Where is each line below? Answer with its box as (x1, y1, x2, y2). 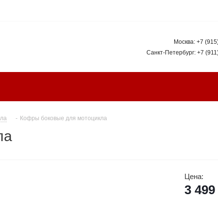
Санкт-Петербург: (146, 49, 197, 56)
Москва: (174, 38, 197, 46)
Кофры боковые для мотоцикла (20, 115, 107, 122)
